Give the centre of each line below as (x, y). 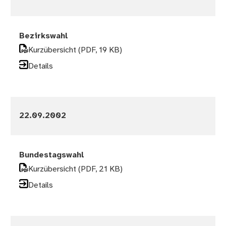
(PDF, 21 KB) (101, 169)
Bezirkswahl (44, 36)
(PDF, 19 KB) (100, 50)
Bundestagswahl (52, 155)
